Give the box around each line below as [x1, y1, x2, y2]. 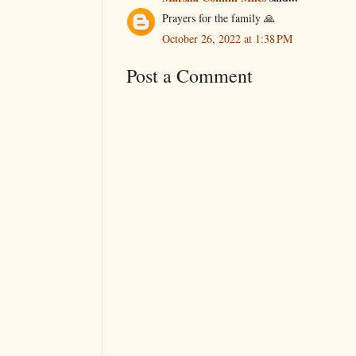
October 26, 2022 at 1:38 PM [162, 30, 292, 46]
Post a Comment [126, 62, 253, 88]
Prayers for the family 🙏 [162, 10, 275, 25]
